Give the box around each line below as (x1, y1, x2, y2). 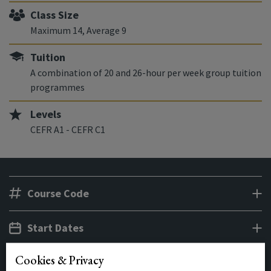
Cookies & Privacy (15, 252, 104, 268)
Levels (30, 107, 61, 121)
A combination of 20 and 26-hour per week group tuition (30, 67, 261, 79)
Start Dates (27, 221, 83, 235)
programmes (30, 81, 85, 93)
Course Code (27, 186, 89, 200)
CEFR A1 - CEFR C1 (30, 123, 105, 135)
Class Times (27, 255, 85, 269)
